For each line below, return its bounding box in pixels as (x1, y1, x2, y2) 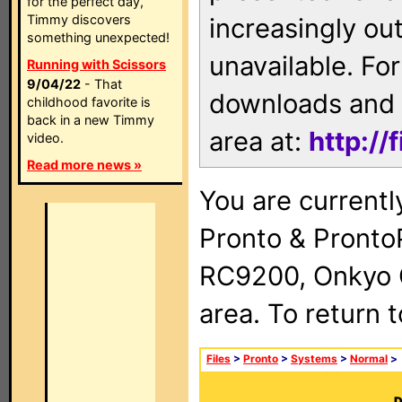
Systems (291, 353, 337, 365)
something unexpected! (27, 30, 170, 45)
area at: (209, 126, 309, 157)
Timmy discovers (27, 12, 131, 27)
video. (27, 130, 64, 145)
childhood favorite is (27, 94, 151, 109)
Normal (350, 353, 388, 365)
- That (81, 76, 122, 92)
